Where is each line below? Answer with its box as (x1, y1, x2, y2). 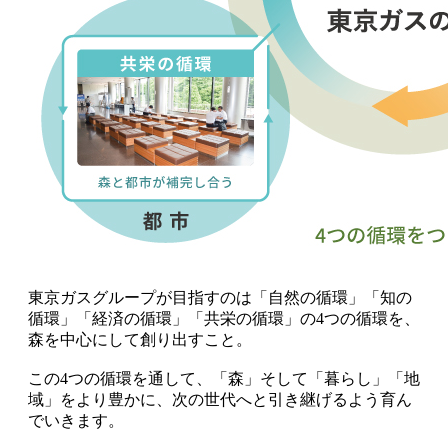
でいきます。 (28, 412, 124, 430)
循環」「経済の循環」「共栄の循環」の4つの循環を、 (28, 310, 420, 328)
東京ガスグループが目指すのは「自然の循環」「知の (28, 289, 412, 307)
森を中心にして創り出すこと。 (28, 331, 252, 349)
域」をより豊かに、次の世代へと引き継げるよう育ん (28, 391, 412, 409)
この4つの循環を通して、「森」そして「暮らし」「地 (28, 370, 420, 388)
